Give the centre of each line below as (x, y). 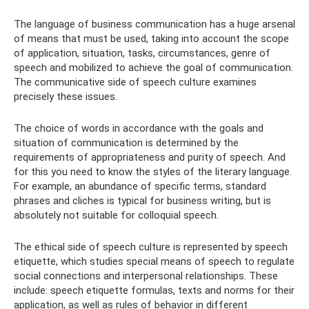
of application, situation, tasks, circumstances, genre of (142, 53)
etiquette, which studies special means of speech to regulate (154, 261)
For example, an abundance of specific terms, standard (140, 186)
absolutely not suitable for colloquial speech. (116, 215)
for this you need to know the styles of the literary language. (153, 172)
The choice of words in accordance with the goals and (139, 128)
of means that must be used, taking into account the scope (151, 39)
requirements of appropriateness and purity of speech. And (150, 157)
